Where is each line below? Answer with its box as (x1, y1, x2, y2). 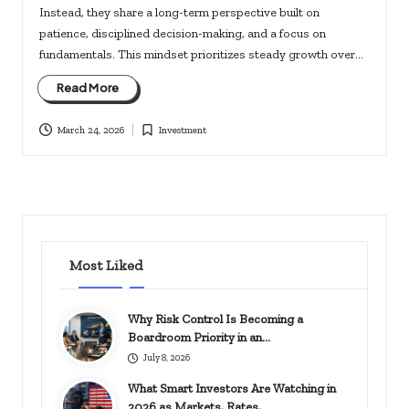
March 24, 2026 (57, 123, 124, 137)
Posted (139, 131, 167, 145)
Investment (159, 123, 207, 137)
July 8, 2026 (142, 351, 190, 364)
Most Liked (68, 256, 142, 274)
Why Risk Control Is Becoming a (128, 311, 304, 327)
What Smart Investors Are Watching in (128, 381, 337, 396)
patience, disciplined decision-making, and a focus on (38, 26, 326, 41)
